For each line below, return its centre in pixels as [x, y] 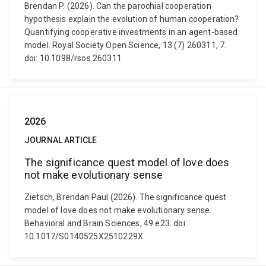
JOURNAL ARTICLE [61, 140]
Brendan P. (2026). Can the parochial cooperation [118, 6]
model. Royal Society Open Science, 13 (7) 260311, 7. [126, 45]
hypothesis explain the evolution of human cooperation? [132, 19]
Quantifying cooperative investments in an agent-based [131, 32]
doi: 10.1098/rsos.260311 [73, 58]
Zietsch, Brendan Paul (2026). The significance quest [126, 197]
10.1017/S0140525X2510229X [84, 236]
